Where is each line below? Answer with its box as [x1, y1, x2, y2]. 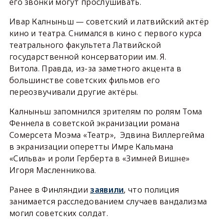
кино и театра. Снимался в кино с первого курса [9, 28, 202, 39]
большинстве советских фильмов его [9, 75, 160, 86]
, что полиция [124, 184, 179, 195]
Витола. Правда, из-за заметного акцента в [9, 63, 182, 74]
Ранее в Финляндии [9, 184, 90, 195]
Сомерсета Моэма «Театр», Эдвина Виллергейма [9, 130, 205, 140]
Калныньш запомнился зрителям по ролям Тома [9, 106, 202, 117]
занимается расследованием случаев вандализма [9, 196, 207, 207]
